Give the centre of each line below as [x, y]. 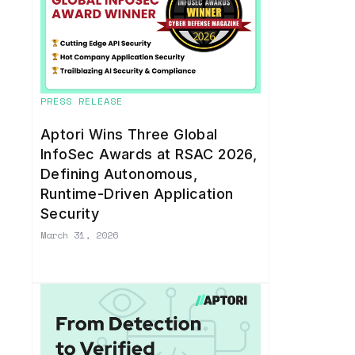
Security [70, 214]
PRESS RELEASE [82, 101]
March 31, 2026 [79, 235]
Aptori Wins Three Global [129, 135]
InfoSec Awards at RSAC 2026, [149, 155]
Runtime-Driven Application [137, 194]
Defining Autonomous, [119, 174]
